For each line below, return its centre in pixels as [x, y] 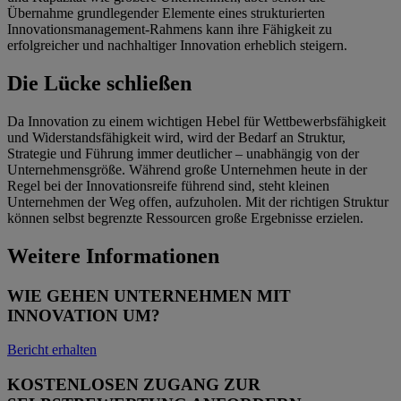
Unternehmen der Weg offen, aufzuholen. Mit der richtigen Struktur [198, 201]
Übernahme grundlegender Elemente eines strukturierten [166, 13]
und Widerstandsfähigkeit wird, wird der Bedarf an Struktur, [176, 137]
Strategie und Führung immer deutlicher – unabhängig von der [183, 153]
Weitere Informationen [113, 256]
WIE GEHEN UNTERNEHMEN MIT [149, 295]
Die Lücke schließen [99, 83]
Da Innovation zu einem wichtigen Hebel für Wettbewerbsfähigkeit [196, 121]
